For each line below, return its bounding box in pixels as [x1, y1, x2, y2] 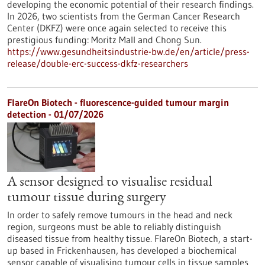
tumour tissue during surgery [7, 191, 166, 205]
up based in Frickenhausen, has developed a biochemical [7, 244, 237, 256]
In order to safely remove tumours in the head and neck [7, 209, 232, 221]
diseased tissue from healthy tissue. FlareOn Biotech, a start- [7, 232, 253, 244]
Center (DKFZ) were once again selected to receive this [7, 22, 227, 34]
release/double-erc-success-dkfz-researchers [7, 57, 188, 69]
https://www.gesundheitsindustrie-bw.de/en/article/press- [7, 46, 250, 57]
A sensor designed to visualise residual [7, 176, 212, 190]
